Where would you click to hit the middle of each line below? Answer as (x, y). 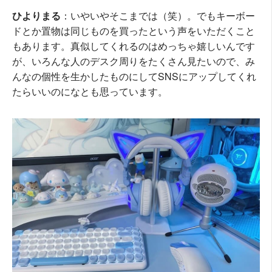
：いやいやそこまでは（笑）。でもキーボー (158, 15)
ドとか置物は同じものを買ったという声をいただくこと (134, 30)
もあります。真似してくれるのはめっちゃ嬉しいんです (134, 46)
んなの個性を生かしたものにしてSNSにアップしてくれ (134, 76)
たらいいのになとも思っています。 (90, 91)
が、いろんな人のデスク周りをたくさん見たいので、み (134, 61)
